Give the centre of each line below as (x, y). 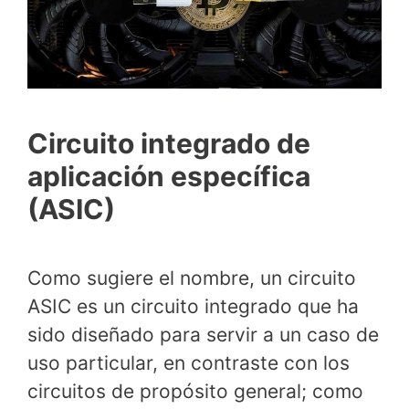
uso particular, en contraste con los (189, 362)
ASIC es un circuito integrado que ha (193, 306)
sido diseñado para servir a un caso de (203, 334)
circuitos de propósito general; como (195, 391)
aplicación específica (169, 176)
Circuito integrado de (169, 143)
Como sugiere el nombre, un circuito (192, 278)
